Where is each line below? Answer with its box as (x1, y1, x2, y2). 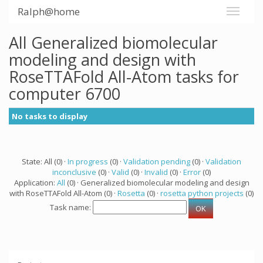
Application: (14, 177, 57, 188)
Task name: (50, 202, 93, 213)
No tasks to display (12, 111, 87, 122)
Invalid (144, 167, 168, 177)
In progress (68, 156, 108, 167)
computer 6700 (9, 83, 120, 104)
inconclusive (52, 167, 96, 177)
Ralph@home (18, 5, 80, 18)
